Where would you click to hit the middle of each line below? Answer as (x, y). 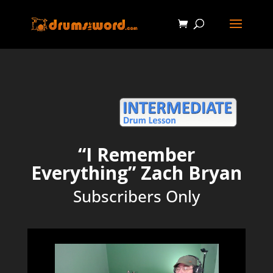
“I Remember (136, 154)
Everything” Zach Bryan (136, 173)
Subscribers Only (136, 196)
